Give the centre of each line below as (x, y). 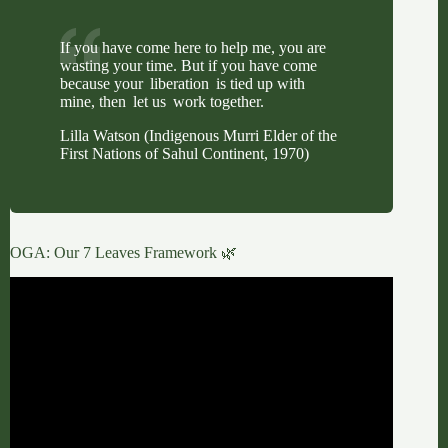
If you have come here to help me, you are (193, 47)
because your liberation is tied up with (182, 83)
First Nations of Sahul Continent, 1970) (184, 153)
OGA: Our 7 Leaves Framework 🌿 (123, 252)
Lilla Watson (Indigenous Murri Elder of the (198, 135)
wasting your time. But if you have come (188, 65)
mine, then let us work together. (162, 101)
